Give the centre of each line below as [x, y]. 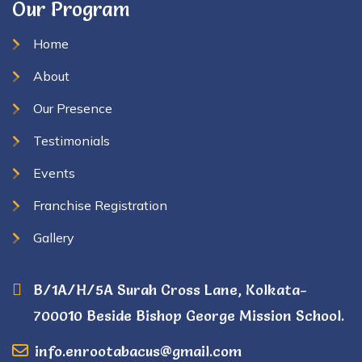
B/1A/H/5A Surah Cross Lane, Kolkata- [170, 290]
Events [54, 173]
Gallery [54, 238]
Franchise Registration [100, 205]
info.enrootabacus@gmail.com [138, 351]
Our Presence [73, 108]
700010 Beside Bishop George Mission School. [189, 316]
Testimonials [72, 141]
